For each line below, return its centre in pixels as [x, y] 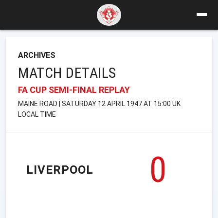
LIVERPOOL [60, 170]
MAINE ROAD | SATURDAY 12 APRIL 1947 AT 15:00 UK [99, 103]
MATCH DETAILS [67, 73]
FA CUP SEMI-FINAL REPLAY [74, 90]
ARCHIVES [37, 55]
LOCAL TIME [37, 114]
